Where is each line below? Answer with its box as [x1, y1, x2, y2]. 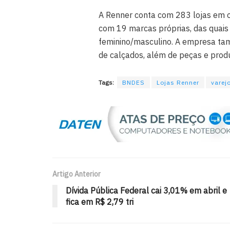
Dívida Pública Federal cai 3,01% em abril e [66, 185, 227, 196]
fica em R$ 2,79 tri [66, 196, 133, 207]
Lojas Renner [157, 79, 199, 86]
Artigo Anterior [52, 169, 101, 179]
